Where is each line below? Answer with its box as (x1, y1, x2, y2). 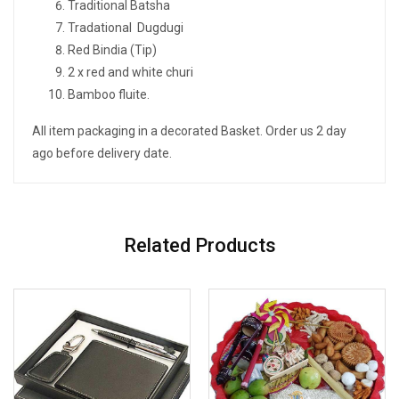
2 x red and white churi (68, 65, 193, 79)
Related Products (123, 234, 276, 256)
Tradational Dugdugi (68, 20, 183, 35)
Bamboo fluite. (68, 87, 150, 102)
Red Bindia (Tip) (68, 43, 157, 57)
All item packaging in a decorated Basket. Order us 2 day (32, 124, 346, 138)
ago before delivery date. (32, 146, 172, 160)
